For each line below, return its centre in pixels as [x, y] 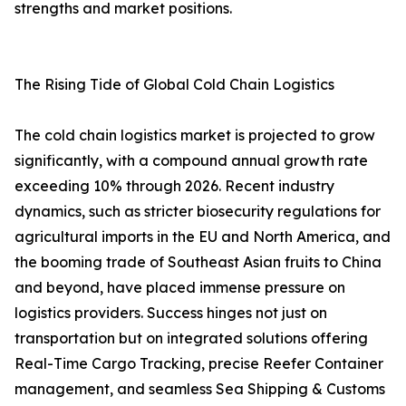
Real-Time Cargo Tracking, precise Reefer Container [199, 364]
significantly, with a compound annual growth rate [191, 161]
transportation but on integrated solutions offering [191, 338]
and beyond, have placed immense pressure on [180, 288]
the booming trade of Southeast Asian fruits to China [198, 262]
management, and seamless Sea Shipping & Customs [200, 389]
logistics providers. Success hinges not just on [171, 313]
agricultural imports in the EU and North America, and [203, 237]
